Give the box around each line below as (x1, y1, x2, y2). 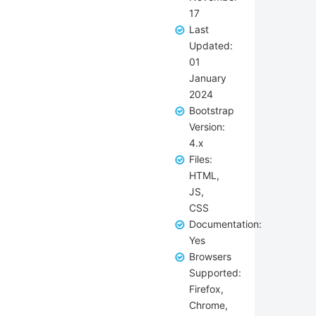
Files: (188, 153, 212, 165)
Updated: (188, 39, 233, 51)
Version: (188, 121, 225, 133)
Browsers (188, 250, 231, 262)
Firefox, (188, 283, 224, 295)
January (188, 72, 226, 84)
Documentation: (188, 218, 262, 230)
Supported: (188, 267, 241, 279)
